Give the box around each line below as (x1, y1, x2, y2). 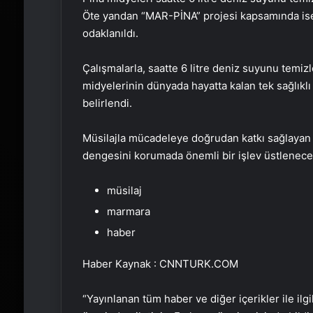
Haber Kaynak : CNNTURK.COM (82, 256, 238, 270)
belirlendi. (82, 96, 132, 110)
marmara (106, 204, 150, 218)
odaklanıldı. (82, 26, 138, 40)
